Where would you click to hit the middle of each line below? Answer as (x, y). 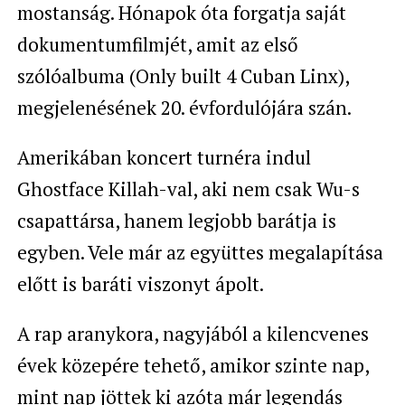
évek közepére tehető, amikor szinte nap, (193, 365)
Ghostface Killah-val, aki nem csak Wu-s (188, 189)
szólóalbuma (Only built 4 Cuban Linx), (183, 76)
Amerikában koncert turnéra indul (164, 157)
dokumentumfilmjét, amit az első (157, 44)
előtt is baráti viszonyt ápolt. (140, 284)
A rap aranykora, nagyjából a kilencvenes (193, 334)
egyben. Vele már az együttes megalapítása (200, 252)
